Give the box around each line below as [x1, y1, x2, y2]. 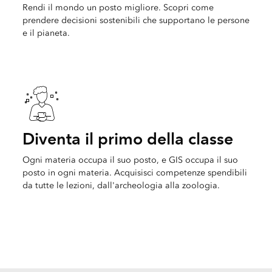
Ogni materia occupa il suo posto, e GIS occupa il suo [22, 155, 238, 166]
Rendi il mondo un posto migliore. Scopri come [22, 2, 214, 13]
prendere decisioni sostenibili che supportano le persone [22, 15, 250, 26]
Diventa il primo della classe [22, 129, 233, 149]
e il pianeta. [22, 28, 70, 39]
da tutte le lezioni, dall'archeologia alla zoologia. [22, 180, 220, 191]
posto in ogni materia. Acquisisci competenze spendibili [22, 168, 247, 178]
